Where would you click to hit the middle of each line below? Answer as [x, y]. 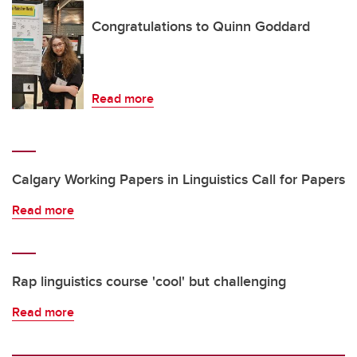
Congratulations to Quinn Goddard [201, 27]
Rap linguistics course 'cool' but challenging [149, 282]
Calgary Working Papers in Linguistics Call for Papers [178, 180]
